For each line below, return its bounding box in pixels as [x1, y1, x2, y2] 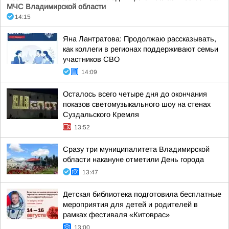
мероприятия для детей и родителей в [63, 200, 198, 209]
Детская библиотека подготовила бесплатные [63, 190, 221, 198]
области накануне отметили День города [63, 155, 204, 164]
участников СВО [63, 55, 120, 63]
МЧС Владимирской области [7, 3, 106, 11]
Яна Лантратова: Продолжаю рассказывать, [63, 35, 216, 43]
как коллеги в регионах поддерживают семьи [63, 45, 218, 53]
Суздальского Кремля [63, 110, 139, 119]
